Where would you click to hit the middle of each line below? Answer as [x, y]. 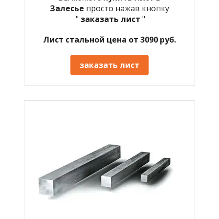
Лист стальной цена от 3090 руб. [109, 39]
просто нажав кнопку [128, 8]
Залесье [68, 8]
